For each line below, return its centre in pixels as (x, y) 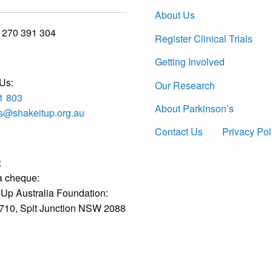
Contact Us (179, 132)
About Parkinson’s (194, 108)
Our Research (185, 85)
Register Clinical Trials (204, 38)
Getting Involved (190, 62)
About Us (175, 15)
